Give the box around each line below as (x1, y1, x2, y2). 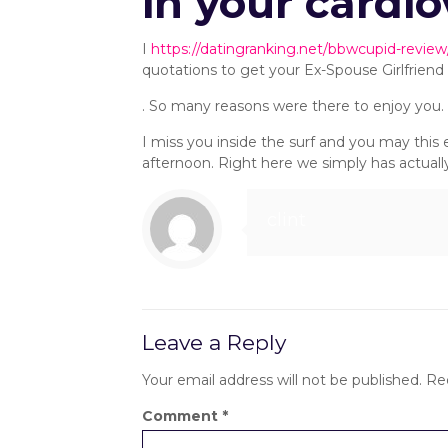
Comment (141, 407, 222, 425)
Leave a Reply (141, 330, 286, 355)
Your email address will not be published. (141, 371, 422, 389)
